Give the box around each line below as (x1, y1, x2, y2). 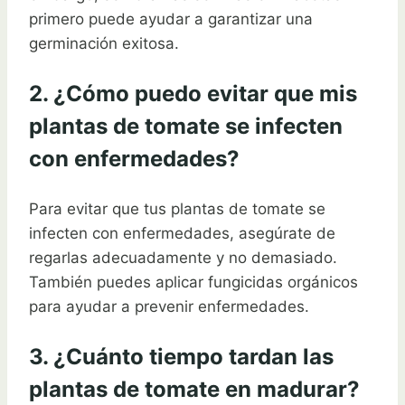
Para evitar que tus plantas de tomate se (29, 200, 325, 219)
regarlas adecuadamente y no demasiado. (29, 249, 337, 268)
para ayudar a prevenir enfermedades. (29, 297, 309, 316)
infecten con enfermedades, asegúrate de (29, 224, 335, 243)
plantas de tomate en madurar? (29, 376, 360, 403)
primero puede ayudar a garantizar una (29, 10, 313, 29)
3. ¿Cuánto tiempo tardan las (29, 344, 334, 371)
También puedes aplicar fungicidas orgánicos (29, 273, 358, 292)
